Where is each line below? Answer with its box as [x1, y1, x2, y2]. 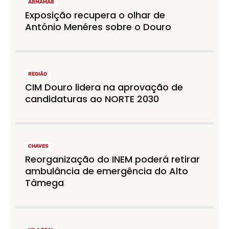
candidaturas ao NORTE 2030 [25, 93, 159, 106]
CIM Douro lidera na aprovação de [25, 81, 184, 94]
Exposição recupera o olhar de [25, 9, 166, 22]
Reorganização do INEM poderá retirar [25, 152, 200, 166]
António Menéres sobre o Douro [25, 20, 172, 34]
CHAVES [28, 143, 49, 149]
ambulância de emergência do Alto [25, 164, 189, 177]
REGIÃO [28, 71, 48, 78]
